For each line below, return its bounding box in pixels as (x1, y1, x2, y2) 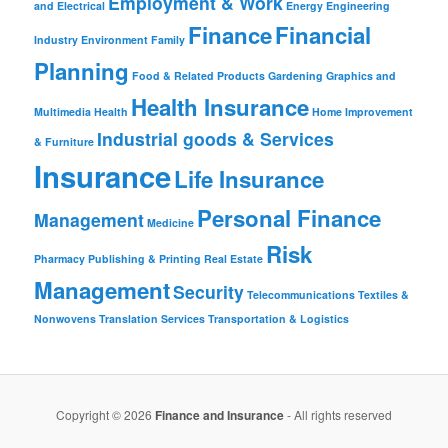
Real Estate (204, 250, 264, 266)
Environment (81, 31, 149, 47)
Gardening (268, 67, 324, 83)
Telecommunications (247, 286, 356, 302)
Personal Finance (197, 201, 382, 234)
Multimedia (34, 103, 92, 119)
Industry (34, 31, 79, 47)
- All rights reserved (284, 405, 392, 423)
